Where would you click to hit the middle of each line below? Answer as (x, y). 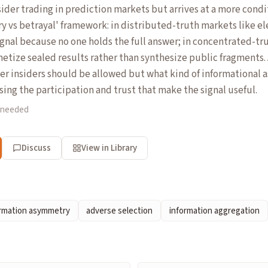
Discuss (36, 148)
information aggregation (214, 211)
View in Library (109, 148)
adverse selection (120, 211)
